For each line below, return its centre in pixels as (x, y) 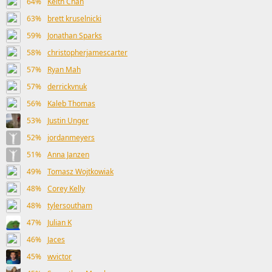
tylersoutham (70, 206)
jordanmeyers (71, 138)
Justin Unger (68, 121)
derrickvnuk (67, 87)
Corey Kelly (66, 189)
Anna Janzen (68, 155)
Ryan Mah (64, 70)
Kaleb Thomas (71, 104)
